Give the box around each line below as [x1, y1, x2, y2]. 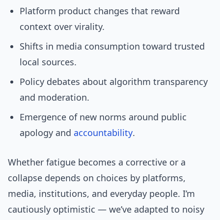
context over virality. [20, 21, 105, 33]
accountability [74, 127, 133, 139]
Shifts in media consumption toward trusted [20, 40, 205, 53]
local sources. [20, 56, 77, 68]
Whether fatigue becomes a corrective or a [8, 156, 186, 168]
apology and [20, 127, 74, 139]
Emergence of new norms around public [20, 111, 187, 123]
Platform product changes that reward [20, 5, 180, 17]
